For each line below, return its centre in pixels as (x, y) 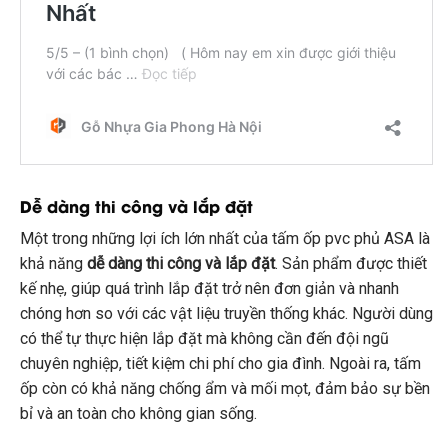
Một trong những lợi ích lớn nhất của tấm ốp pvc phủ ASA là (225, 238)
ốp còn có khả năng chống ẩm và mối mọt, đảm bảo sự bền (225, 388)
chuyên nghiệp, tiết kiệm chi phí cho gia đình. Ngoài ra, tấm (220, 363)
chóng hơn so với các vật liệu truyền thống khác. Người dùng (226, 313)
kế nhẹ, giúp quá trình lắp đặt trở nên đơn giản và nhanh (209, 288)
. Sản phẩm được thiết (351, 263)
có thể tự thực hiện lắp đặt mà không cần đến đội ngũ (204, 338)
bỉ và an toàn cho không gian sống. (138, 413)
